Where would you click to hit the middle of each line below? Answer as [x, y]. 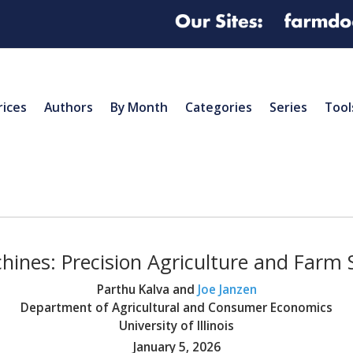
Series [288, 107]
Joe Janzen [227, 289]
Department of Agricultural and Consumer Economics [176, 307]
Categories [219, 107]
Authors [69, 107]
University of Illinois [176, 325]
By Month [139, 107]
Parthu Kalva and [147, 289]
